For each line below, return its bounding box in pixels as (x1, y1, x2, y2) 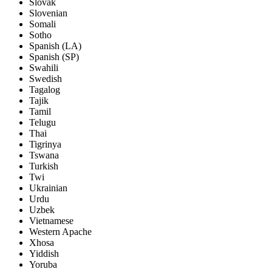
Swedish (29, 73, 62, 84)
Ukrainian (29, 183, 67, 194)
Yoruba (29, 259, 57, 270)
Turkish (29, 161, 58, 172)
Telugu (29, 117, 56, 128)
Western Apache (29, 226, 92, 237)
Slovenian (29, 8, 67, 19)
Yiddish (29, 248, 59, 259)
